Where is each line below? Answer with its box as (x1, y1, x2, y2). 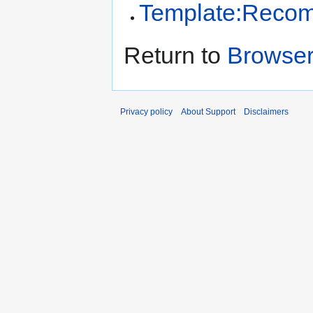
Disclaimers (244, 107, 289, 117)
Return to (124, 42, 227, 69)
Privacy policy (120, 107, 173, 117)
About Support (181, 107, 235, 117)
